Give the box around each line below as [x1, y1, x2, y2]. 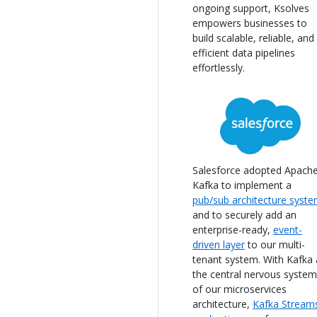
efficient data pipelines [192, 45, 295, 59]
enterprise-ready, [192, 222, 273, 236]
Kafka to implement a [192, 178, 292, 192]
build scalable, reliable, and [192, 30, 314, 45]
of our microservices [192, 282, 287, 296]
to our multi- [245, 237, 305, 251]
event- [273, 222, 302, 236]
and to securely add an [192, 207, 296, 221]
